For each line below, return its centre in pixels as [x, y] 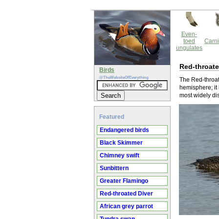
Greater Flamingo [124, 181]
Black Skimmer [121, 143]
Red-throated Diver [126, 194]
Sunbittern [114, 168]
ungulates [189, 48]
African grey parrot [126, 206]
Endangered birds [124, 130]
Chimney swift [120, 155]
